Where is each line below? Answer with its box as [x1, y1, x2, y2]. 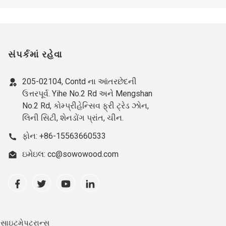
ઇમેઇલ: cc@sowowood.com [22, 149, 119, 159]
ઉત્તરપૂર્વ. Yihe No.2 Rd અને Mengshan [22, 89, 152, 99]
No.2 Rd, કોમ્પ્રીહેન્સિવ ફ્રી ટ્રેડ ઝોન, [22, 101, 149, 111]
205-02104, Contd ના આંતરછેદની [22, 77, 137, 87]
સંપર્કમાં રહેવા [8, 49, 62, 60]
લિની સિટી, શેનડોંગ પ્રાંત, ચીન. [22, 113, 124, 123]
